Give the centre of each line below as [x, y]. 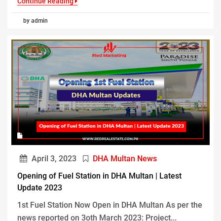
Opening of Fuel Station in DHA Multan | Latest [99, 176]
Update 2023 [40, 187]
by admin [36, 21]
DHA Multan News [125, 158]
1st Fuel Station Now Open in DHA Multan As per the [110, 205]
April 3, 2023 [53, 158]
